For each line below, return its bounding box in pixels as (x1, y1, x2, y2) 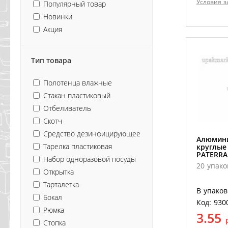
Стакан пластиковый (43, 90, 110, 100)
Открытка (43, 166, 74, 177)
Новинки (43, 11, 72, 21)
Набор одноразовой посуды (43, 154, 136, 164)
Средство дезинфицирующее (43, 128, 140, 138)
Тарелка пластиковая (43, 141, 112, 151)
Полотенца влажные (43, 77, 112, 88)
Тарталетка (43, 179, 79, 189)
